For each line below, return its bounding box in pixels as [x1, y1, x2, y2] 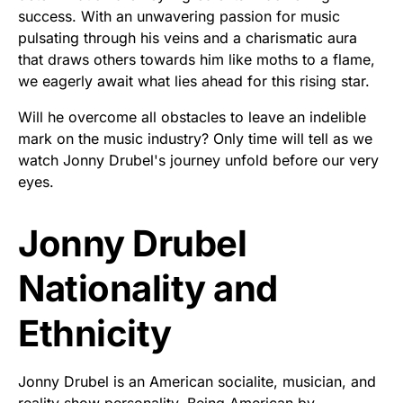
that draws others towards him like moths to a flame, [18, 49, 375, 68]
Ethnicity [18, 310, 172, 355]
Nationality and [18, 265, 278, 310]
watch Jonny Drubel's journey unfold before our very [18, 150, 379, 169]
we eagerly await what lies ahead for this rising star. [18, 71, 370, 90]
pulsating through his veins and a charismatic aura [18, 28, 357, 47]
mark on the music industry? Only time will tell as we [18, 129, 372, 148]
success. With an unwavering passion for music [18, 6, 340, 25]
